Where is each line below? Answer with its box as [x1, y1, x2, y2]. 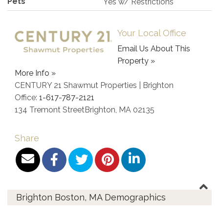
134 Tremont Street [15, 105, 85, 114]
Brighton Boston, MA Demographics [16, 192, 166, 202]
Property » [117, 56, 155, 66]
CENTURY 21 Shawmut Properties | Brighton [15, 80, 174, 90]
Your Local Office [117, 27, 186, 38]
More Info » [15, 68, 56, 78]
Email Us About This [117, 44, 190, 53]
